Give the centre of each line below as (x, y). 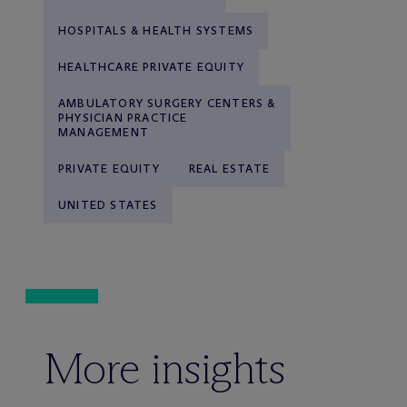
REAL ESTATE (229, 168)
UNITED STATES (108, 204)
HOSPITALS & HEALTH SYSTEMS (156, 30)
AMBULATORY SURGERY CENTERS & (167, 103)
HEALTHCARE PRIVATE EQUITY (151, 66)
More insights (165, 368)
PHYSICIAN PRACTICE (123, 117)
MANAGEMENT (104, 132)
